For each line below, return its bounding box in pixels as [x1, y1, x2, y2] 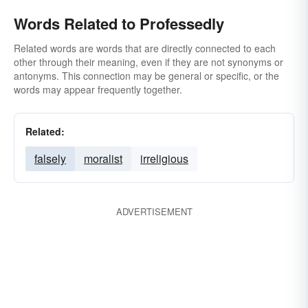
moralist [84, 151, 122, 166]
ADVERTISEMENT [115, 205, 192, 218]
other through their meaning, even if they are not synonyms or [14, 55, 283, 69]
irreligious [140, 151, 188, 166]
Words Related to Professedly [14, 12, 224, 34]
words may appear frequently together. [14, 82, 182, 96]
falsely [34, 151, 66, 166]
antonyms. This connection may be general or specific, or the [14, 69, 279, 82]
